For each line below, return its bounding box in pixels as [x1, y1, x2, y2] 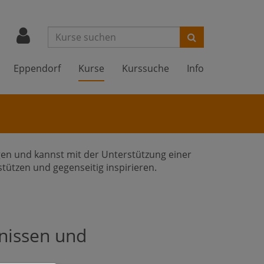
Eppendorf [14, 62, 61, 75]
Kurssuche [122, 62, 169, 75]
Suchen [187, 30, 220, 43]
